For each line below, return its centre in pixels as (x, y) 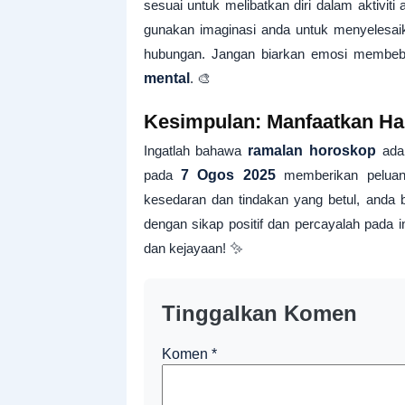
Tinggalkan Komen (259, 313)
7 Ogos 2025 (228, 175)
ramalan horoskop (312, 151)
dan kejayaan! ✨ (193, 248)
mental (166, 78)
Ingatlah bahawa (196, 151)
